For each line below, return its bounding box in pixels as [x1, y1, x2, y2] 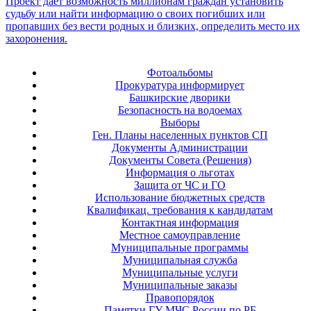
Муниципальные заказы [122, 279, 237, 292]
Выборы [160, 117, 200, 129]
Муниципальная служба [122, 254, 237, 267]
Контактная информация [121, 217, 239, 229]
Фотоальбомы [146, 67, 213, 79]
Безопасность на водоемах [117, 104, 242, 117]
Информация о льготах [125, 167, 235, 179]
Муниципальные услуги [121, 267, 238, 279]
